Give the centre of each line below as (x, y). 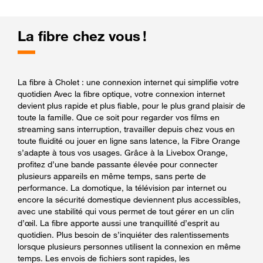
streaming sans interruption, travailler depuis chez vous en (126, 129)
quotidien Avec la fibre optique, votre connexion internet (121, 93)
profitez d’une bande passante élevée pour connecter (118, 164)
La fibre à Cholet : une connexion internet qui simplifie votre (128, 82)
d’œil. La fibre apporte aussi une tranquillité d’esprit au (119, 222)
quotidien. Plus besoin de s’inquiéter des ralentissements (123, 234)
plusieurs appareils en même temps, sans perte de (112, 176)
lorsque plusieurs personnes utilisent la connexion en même (129, 246)
